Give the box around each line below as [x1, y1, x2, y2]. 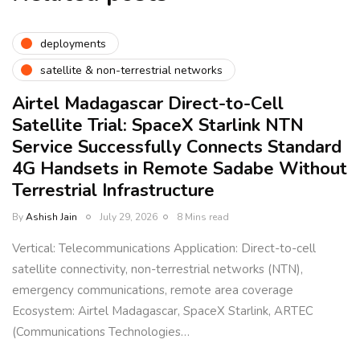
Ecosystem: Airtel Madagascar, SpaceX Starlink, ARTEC [12, 303, 313, 320]
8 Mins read [177, 211, 229, 224]
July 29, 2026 [100, 211, 157, 224]
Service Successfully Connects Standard [12, 135, 342, 160]
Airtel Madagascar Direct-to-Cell [12, 92, 284, 117]
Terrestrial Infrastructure [12, 178, 215, 203]
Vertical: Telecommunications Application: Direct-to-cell [12, 240, 316, 257]
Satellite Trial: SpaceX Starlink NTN [12, 113, 304, 138]
